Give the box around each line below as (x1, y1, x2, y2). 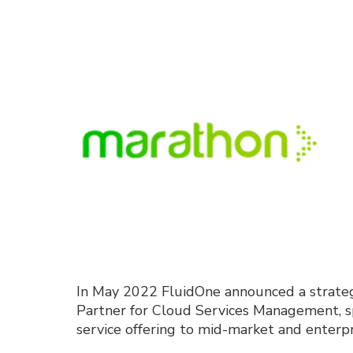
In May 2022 (76, 281, 162, 301)
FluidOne (162, 281, 225, 301)
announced (225, 281, 299, 301)
